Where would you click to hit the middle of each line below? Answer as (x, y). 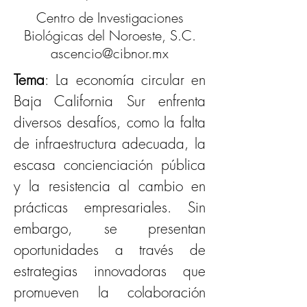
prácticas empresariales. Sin (110, 207)
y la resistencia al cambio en (110, 186)
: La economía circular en (125, 80)
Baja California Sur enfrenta (110, 101)
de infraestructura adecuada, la (110, 144)
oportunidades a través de (110, 250)
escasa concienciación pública (110, 165)
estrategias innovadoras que (110, 271)
